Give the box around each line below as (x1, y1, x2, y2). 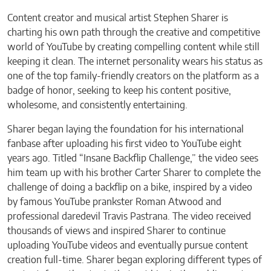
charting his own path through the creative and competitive (7, 27, 260, 38)
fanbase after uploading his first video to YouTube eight (7, 139, 241, 149)
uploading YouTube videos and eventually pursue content (7, 240, 248, 250)
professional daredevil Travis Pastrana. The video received (7, 211, 251, 221)
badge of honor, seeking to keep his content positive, (7, 85, 231, 96)
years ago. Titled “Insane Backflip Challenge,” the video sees (7, 153, 258, 163)
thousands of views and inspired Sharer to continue (7, 226, 226, 236)
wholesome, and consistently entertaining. (7, 100, 190, 110)
